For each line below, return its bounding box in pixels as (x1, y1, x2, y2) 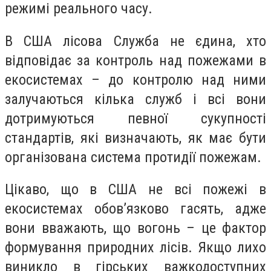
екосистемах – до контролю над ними (5, 71, 266, 88)
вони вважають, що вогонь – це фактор (5, 220, 266, 237)
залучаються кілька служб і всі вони (5, 90, 266, 108)
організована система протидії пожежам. (5, 148, 261, 166)
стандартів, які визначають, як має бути (5, 129, 266, 146)
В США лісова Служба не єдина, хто (5, 32, 266, 50)
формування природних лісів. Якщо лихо (5, 239, 266, 256)
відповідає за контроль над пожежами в (5, 51, 266, 69)
